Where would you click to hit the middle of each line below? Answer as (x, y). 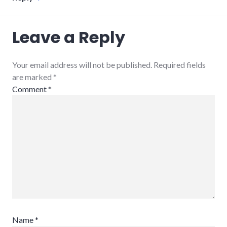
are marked (33, 77)
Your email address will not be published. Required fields (109, 64)
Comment (30, 89)
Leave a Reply (69, 37)
